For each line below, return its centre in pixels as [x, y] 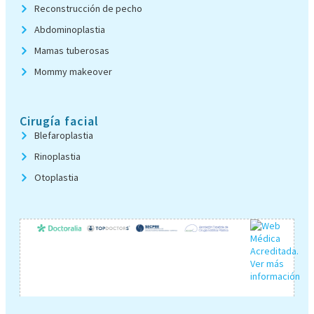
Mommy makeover [74, 72]
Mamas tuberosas [72, 51]
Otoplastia [57, 178]
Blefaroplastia [64, 136]
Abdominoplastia [70, 30]
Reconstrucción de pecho [89, 9]
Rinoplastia [58, 157]
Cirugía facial [59, 121]
